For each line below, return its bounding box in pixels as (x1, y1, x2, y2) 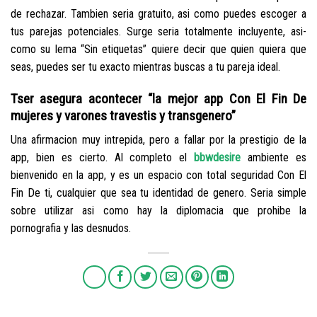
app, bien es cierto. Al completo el (11, 151, 195, 165)
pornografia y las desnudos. (11, 221, 131, 236)
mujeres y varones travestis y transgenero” (11, 107, 236, 124)
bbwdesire (194, 151, 241, 165)
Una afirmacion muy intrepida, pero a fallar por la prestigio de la (11, 133, 306, 147)
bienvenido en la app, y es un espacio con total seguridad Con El (11, 168, 306, 183)
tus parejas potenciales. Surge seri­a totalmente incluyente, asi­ (11, 24, 306, 38)
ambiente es (241, 151, 307, 165)
